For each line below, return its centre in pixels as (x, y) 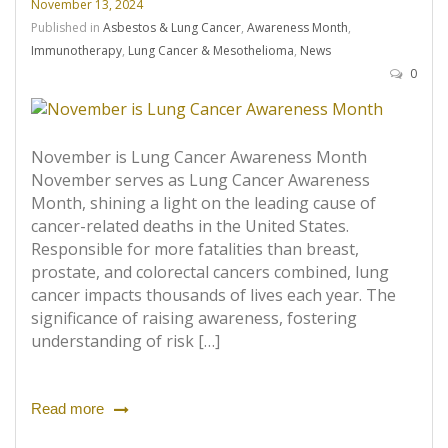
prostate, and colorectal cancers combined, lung (210, 272)
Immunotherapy (76, 51)
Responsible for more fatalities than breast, (195, 249)
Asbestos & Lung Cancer (172, 28)
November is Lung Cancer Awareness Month (199, 157)
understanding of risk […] (125, 341)
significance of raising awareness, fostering (194, 318)
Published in (67, 28)
